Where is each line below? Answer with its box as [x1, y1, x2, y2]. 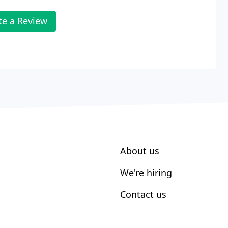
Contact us [120, 188, 166, 201]
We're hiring [120, 166, 172, 179]
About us [120, 144, 159, 157]
